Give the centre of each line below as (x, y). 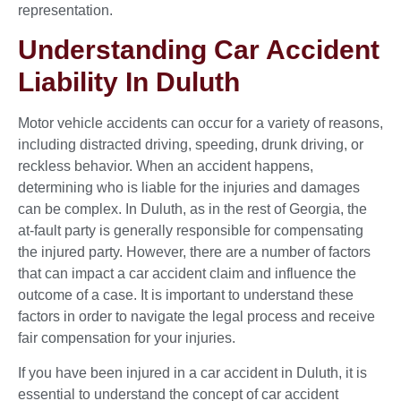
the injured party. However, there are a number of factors (194, 252)
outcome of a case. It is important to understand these (186, 295)
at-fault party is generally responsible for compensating (191, 231)
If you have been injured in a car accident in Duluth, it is (192, 372)
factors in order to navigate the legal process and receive (196, 317)
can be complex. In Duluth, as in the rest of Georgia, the (192, 209)
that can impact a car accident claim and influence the (187, 274)
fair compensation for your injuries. (127, 338)
